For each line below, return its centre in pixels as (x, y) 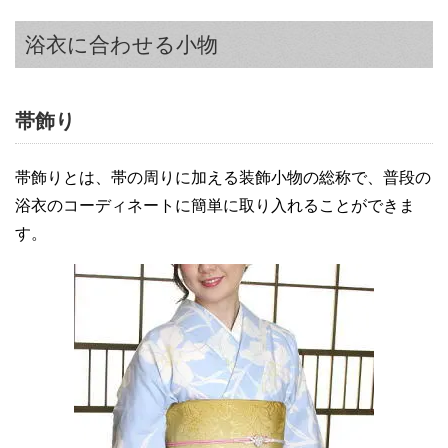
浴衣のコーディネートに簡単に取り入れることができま (215, 206)
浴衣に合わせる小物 (121, 45)
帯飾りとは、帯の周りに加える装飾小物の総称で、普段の (223, 178)
